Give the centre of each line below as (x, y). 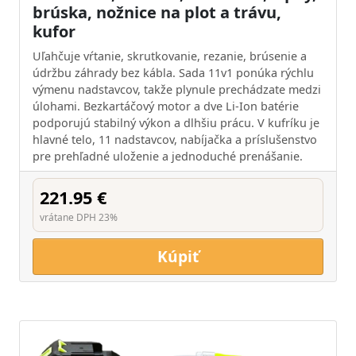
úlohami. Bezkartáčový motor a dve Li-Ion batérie (166, 106)
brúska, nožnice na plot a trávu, (157, 12)
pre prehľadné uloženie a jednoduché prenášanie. (168, 156)
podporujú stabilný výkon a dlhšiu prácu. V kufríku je (176, 123)
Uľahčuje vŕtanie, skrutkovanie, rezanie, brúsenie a (170, 56)
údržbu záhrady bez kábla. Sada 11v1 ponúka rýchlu (173, 73)
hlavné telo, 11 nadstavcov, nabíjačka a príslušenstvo (175, 139)
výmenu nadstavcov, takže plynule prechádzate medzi (177, 89)
